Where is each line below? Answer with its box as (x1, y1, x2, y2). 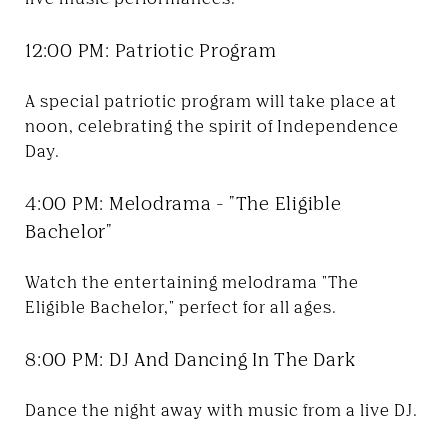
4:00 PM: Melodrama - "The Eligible (25, 191, 342, 214)
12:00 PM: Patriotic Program (25, 38, 277, 61)
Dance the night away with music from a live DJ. (25, 399, 418, 420)
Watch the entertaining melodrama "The (25, 271, 359, 292)
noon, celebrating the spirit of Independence (25, 115, 399, 136)
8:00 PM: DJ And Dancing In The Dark (25, 347, 356, 370)
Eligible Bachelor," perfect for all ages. (25, 296, 337, 317)
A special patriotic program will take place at (25, 90, 397, 111)
